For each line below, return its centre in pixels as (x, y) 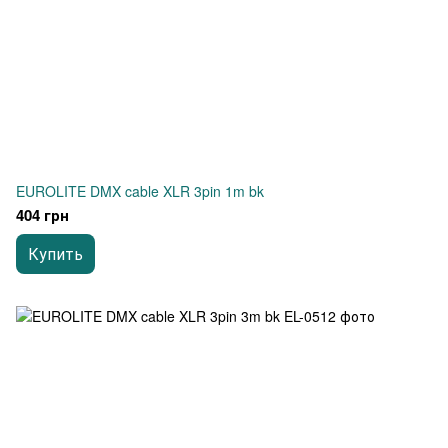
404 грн (42, 215)
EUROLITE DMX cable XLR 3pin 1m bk (140, 191)
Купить (55, 253)
